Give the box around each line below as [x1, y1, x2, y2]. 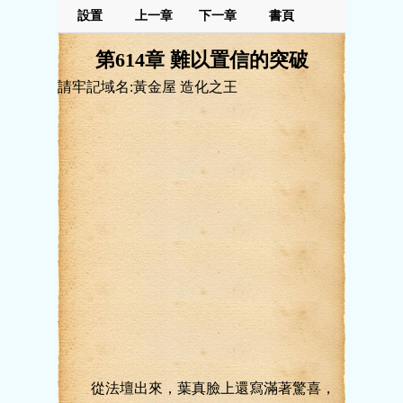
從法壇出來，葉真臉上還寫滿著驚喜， [62, 381, 336, 396]
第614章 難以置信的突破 [94, 49, 309, 71]
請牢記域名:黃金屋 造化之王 [58, 79, 237, 94]
